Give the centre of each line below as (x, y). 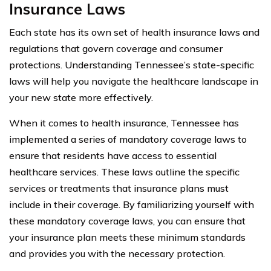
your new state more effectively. (81, 97)
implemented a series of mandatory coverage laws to (128, 139)
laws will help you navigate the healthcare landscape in (134, 81)
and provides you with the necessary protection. (117, 253)
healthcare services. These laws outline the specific (124, 171)
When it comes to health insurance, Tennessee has (124, 122)
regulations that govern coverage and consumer (116, 48)
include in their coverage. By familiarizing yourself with (132, 204)
